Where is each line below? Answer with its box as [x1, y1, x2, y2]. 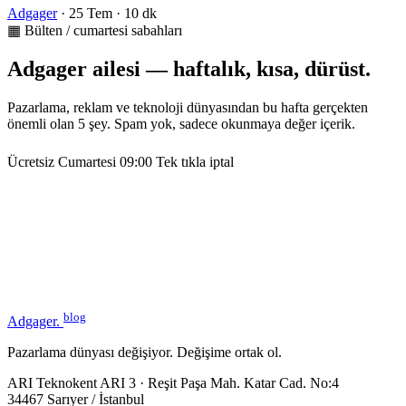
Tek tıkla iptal [156, 153, 234, 169]
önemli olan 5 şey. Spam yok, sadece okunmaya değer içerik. [7, 115, 355, 131]
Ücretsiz [7, 153, 54, 169]
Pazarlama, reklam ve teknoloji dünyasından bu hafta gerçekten [7, 99, 368, 115]
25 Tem [69, 5, 112, 22]
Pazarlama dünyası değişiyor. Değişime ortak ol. [7, 344, 282, 361]
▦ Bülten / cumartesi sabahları [7, 23, 182, 39]
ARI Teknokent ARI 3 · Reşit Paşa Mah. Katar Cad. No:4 [7, 375, 339, 391]
